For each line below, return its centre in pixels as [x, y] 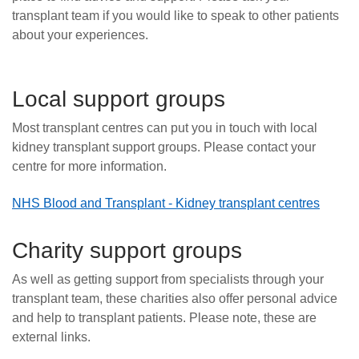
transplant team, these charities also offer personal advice [175, 298]
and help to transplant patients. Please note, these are [164, 317]
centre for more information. [89, 166]
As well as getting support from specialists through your [168, 279]
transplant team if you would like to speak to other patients [175, 16]
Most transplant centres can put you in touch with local [165, 127]
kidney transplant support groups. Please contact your [164, 147]
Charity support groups [127, 250]
